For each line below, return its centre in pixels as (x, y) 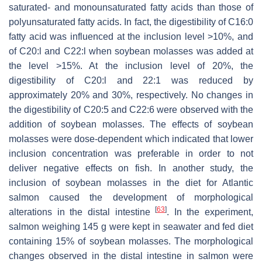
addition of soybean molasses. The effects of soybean (131, 124)
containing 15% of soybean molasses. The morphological (131, 241)
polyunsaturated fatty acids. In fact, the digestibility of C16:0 (131, 22)
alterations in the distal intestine (82, 212)
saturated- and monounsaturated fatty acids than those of (131, 7)
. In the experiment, (210, 212)
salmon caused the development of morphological (131, 197)
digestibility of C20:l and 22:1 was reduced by (131, 80)
